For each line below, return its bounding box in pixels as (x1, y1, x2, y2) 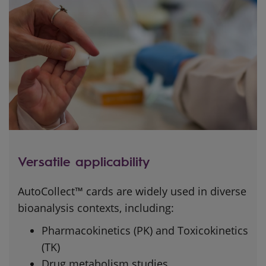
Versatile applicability (18, 152, 150, 169)
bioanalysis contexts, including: (18, 200, 174, 215)
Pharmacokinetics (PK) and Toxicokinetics (42, 223, 248, 237)
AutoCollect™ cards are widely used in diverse (18, 183, 246, 198)
